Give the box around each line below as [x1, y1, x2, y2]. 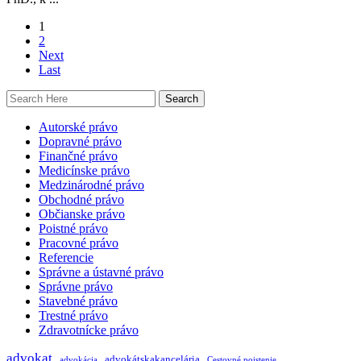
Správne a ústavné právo [39, 265, 164, 280]
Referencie [39, 251, 93, 265]
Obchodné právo [39, 193, 124, 207]
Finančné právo [39, 149, 118, 164]
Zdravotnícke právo [39, 323, 139, 338]
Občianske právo [39, 207, 125, 222]
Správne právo [39, 280, 113, 294]
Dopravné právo [39, 135, 122, 149]
